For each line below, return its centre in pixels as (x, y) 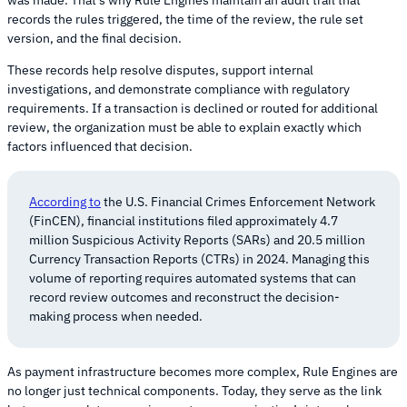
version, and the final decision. (94, 39)
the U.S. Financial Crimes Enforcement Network (238, 202)
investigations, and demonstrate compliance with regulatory (179, 89)
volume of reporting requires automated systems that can (193, 278)
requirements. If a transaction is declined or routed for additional (193, 109)
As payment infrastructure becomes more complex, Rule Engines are (203, 372)
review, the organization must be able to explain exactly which (184, 128)
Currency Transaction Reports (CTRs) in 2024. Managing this (199, 259)
